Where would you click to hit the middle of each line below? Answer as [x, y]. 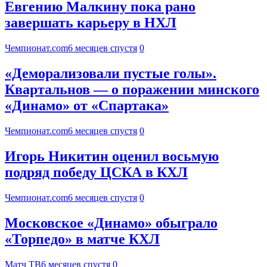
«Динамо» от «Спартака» [87, 106]
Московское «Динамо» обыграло [111, 223]
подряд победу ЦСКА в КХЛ [96, 173]
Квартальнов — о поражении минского [132, 90]
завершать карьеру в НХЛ [91, 23]
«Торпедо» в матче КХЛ [82, 239]
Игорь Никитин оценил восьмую [112, 156]
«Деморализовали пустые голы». [111, 74]
